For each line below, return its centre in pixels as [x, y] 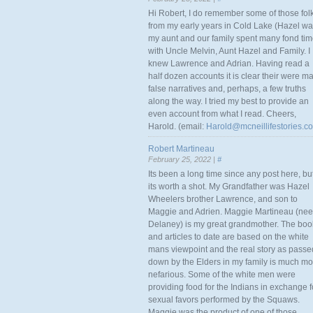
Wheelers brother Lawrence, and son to [223, 199]
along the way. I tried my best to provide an [228, 101]
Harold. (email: [177, 126]
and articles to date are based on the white [228, 237]
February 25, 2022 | [183, 159]
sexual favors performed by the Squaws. [224, 300]
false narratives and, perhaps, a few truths [227, 89]
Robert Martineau [181, 149]
